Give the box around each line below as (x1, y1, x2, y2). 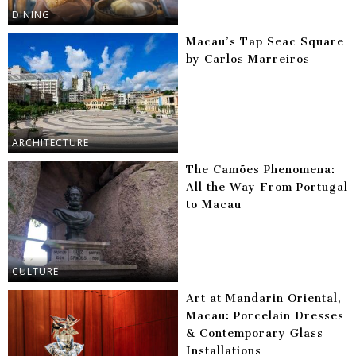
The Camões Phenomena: (186, 163, 335, 177)
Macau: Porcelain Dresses (186, 308, 344, 323)
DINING (12, 8, 50, 22)
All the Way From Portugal (186, 180, 348, 195)
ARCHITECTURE (12, 136, 89, 150)
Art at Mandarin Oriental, (186, 291, 342, 305)
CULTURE (12, 264, 59, 278)
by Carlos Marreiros (186, 52, 310, 67)
